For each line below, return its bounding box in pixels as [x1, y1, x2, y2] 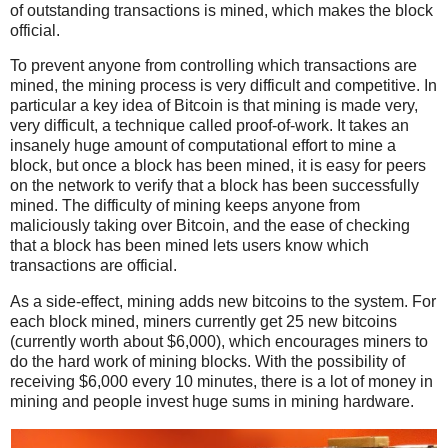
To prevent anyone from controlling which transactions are [10, 57, 417, 75]
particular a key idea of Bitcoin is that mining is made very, [10, 97, 418, 115]
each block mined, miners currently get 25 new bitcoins [10, 313, 397, 331]
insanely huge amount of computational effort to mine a [10, 137, 396, 155]
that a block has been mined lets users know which [10, 237, 369, 255]
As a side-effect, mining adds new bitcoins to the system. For [10, 293, 436, 311]
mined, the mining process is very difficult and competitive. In [10, 77, 437, 95]
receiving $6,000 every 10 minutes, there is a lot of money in [10, 373, 433, 391]
